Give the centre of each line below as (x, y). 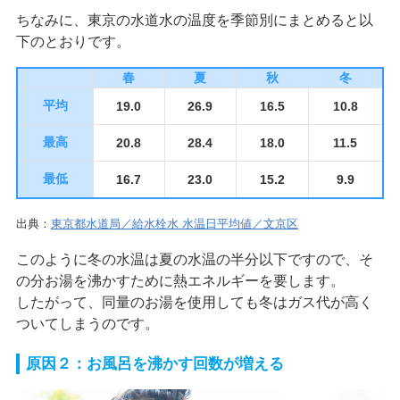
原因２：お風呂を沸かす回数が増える (154, 364)
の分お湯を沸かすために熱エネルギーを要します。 (180, 281)
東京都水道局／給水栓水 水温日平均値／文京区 (174, 224)
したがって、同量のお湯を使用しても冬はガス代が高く (194, 303)
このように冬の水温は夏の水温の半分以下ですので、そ (194, 260)
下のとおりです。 (73, 41)
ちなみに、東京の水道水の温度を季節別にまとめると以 (194, 20)
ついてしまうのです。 (87, 324)
